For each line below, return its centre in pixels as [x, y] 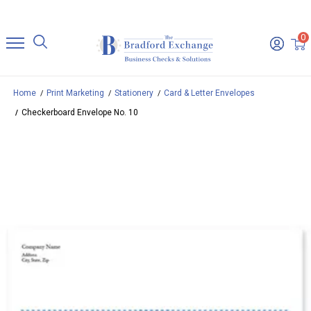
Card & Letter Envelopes [209, 93]
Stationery [134, 93]
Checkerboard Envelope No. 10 [80, 113]
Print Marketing [75, 93]
